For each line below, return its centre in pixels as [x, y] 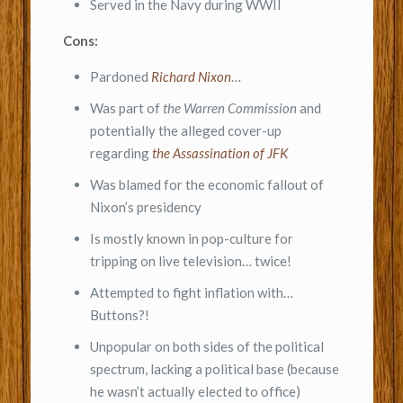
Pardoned [120, 76]
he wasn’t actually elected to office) [195, 391]
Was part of [126, 107]
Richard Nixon [191, 76]
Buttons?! [119, 314]
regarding [121, 152]
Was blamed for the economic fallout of [206, 184]
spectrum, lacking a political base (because [214, 368]
